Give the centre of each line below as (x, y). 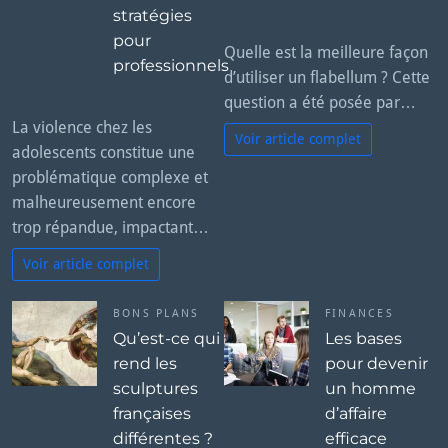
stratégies (152, 16)
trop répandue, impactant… (110, 227)
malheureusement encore (104, 202)
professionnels (171, 66)
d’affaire (356, 413)
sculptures (155, 388)
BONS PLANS (156, 313)
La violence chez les (82, 127)
